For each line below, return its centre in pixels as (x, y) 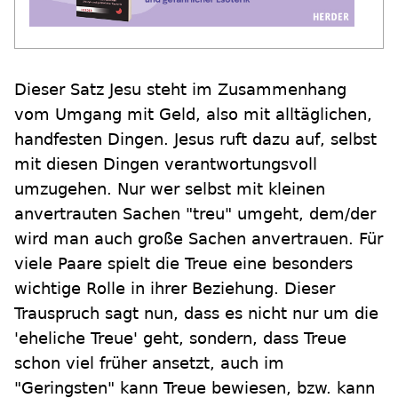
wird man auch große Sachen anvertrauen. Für (199, 239)
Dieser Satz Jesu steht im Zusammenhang (180, 89)
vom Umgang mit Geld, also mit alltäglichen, (193, 114)
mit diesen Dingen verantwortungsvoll (166, 164)
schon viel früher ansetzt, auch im (149, 363)
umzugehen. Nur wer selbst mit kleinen (170, 189)
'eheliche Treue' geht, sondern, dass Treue (180, 338)
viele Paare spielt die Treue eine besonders (183, 263)
